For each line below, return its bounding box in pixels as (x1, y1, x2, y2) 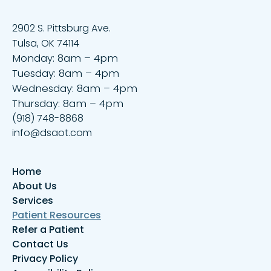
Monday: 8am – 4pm (12, 50, 118, 65)
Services (12, 193, 53, 207)
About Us (12, 178, 57, 193)
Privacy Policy (12, 251, 78, 266)
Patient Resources (12, 207, 101, 222)
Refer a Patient (12, 222, 84, 237)
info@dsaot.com (12, 125, 92, 140)
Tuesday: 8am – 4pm (12, 65, 119, 80)
